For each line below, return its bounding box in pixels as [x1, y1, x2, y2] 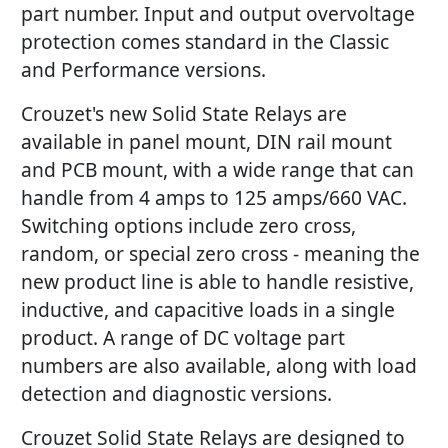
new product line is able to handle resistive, [21, 268, 414, 296]
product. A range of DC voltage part [21, 324, 345, 352]
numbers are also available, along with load [21, 352, 417, 380]
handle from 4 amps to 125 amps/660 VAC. [21, 184, 407, 212]
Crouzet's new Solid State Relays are [21, 100, 347, 128]
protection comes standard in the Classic [21, 28, 389, 56]
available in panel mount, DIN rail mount [21, 128, 392, 156]
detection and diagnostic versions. [21, 380, 332, 408]
